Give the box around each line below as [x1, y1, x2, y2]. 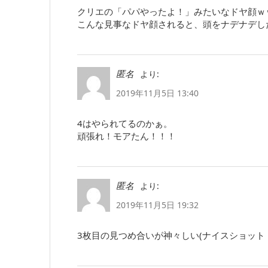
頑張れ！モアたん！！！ [77, 129, 176, 142]
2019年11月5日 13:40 [116, 87, 199, 99]
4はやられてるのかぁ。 [77, 117, 172, 129]
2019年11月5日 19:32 [116, 199, 199, 211]
